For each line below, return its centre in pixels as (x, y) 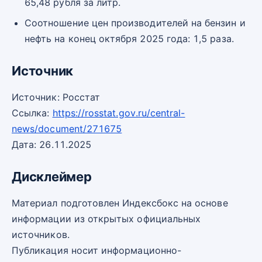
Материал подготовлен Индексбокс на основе (120, 203)
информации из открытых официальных (106, 219)
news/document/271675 (67, 129)
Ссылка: (32, 113)
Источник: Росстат (56, 97)
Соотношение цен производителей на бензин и (135, 23)
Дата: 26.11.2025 (52, 144)
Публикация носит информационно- (96, 251)
